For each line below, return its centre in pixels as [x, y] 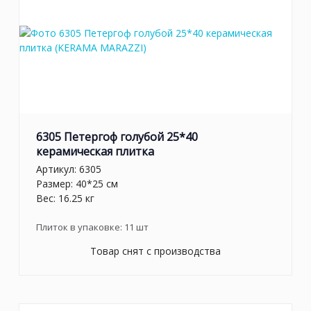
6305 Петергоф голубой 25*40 [117, 137]
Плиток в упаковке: [80, 227]
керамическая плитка [95, 152]
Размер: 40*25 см [77, 183]
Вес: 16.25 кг [65, 198]
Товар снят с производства [155, 251]
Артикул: [58, 169]
